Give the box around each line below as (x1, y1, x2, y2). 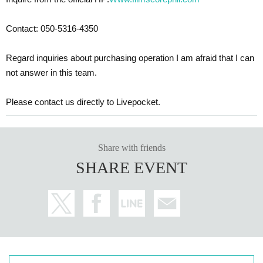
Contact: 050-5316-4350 (6, 23, 98, 33)
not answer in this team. (6, 67, 97, 77)
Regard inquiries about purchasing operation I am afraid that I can (6, 52, 254, 63)
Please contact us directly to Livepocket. (6, 96, 160, 107)
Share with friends (97, 142, 166, 153)
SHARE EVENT (76, 158, 187, 177)
